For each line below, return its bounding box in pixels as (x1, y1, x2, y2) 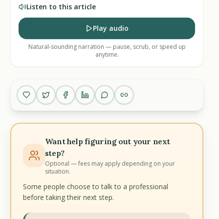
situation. (44, 167, 70, 175)
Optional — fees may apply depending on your (44, 159, 175, 168)
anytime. (95, 50, 119, 59)
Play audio (93, 23, 129, 33)
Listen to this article (26, 2, 96, 11)
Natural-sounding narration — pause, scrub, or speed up (28, 43, 186, 51)
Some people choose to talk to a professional (23, 182, 169, 191)
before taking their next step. (23, 193, 114, 202)
